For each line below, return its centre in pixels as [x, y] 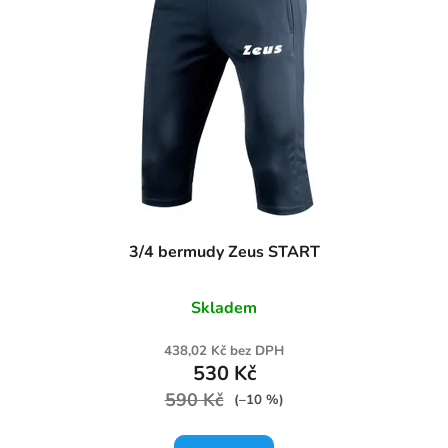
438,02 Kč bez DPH [224, 350]
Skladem [224, 307]
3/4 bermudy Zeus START [224, 251]
